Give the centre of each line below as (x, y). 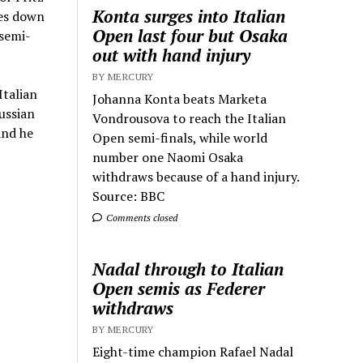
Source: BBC (129, 196)
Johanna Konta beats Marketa (180, 99)
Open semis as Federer (179, 288)
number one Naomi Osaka (168, 157)
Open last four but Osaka (190, 36)
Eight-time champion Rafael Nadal (193, 352)
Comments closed (141, 218)
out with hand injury (172, 55)
